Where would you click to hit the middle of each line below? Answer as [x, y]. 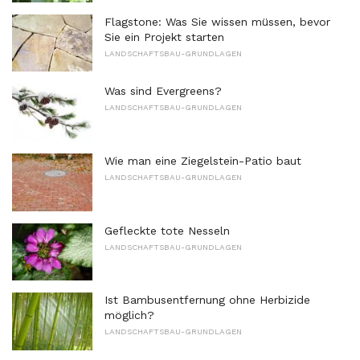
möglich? [129, 315]
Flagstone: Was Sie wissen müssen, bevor [217, 21]
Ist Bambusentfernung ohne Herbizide [207, 300]
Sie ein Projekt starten [164, 37]
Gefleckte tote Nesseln [167, 230]
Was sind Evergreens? [163, 91]
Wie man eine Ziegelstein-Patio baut [203, 160]
